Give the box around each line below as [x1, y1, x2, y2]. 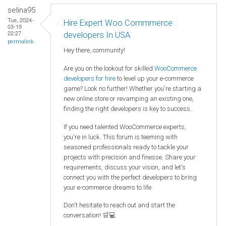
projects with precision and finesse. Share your [64, 153, 196, 161]
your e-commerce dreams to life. [64, 183, 153, 191]
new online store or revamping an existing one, [64, 95, 194, 103]
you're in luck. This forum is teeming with [64, 133, 178, 141]
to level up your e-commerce [116, 75, 194, 83]
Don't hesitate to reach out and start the [64, 201, 175, 209]
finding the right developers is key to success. [64, 105, 192, 113]
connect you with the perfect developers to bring [64, 173, 197, 181]
